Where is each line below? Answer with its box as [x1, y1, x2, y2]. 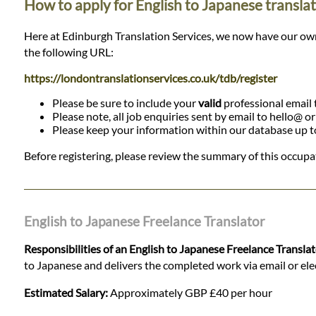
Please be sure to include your [51, 96, 198, 110]
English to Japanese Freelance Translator [23, 212, 265, 229]
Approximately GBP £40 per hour [107, 285, 272, 299]
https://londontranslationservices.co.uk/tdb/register [23, 71, 277, 85]
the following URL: [23, 45, 114, 59]
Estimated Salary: [23, 285, 108, 299]
